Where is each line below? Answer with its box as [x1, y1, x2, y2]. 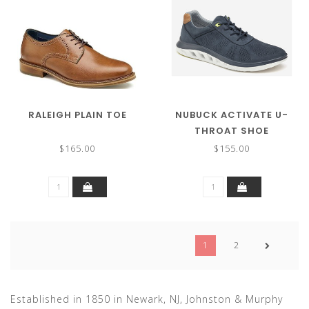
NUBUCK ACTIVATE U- [175, 108, 288, 122]
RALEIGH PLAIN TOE [28, 108, 127, 122]
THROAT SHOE [195, 124, 269, 138]
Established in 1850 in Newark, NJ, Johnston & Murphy [10, 292, 283, 306]
